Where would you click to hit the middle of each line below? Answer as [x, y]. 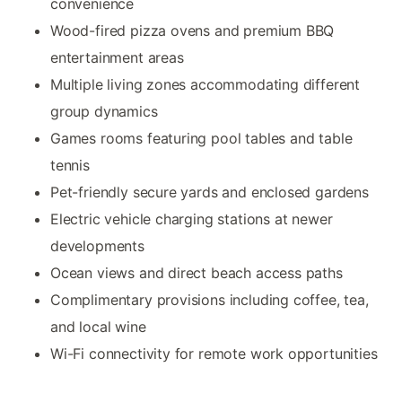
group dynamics [104, 111]
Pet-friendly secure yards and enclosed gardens [210, 192]
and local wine [98, 326]
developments [97, 245]
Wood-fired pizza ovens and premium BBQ [192, 30]
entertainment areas [117, 57]
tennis [70, 165]
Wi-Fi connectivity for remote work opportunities [214, 353]
